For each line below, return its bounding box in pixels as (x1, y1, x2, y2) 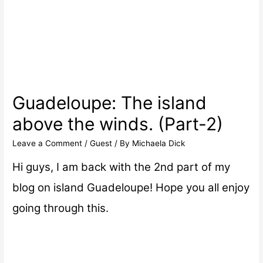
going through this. (12, 201, 109, 215)
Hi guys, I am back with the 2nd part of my (12, 160, 231, 174)
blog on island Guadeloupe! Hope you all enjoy (12, 181, 250, 195)
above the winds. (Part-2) (12, 113, 224, 134)
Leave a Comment (12, 138, 83, 148)
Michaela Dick (132, 138, 186, 148)
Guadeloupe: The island (12, 92, 207, 113)
